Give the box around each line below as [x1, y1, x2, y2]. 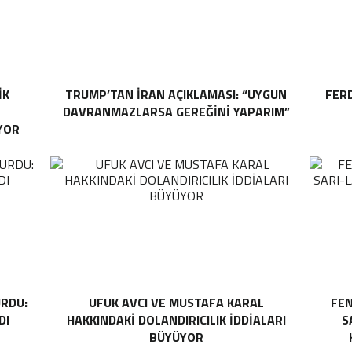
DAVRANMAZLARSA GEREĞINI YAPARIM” [62, 102, 290, 121]
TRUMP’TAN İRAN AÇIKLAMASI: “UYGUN [65, 85, 287, 104]
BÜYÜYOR [148, 328, 203, 346]
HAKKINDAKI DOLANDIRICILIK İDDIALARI [66, 310, 286, 329]
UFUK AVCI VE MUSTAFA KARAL [88, 293, 264, 312]
